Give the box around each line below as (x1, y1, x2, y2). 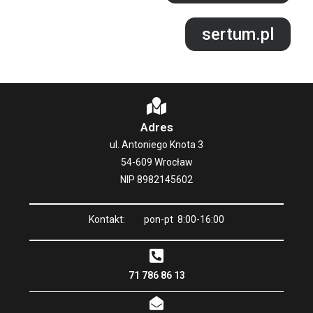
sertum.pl (201, 24, 274, 44)
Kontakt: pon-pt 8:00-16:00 (89, 213, 224, 225)
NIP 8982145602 (120, 174, 193, 185)
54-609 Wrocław (120, 156, 193, 168)
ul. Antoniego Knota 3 (110, 139, 203, 150)
